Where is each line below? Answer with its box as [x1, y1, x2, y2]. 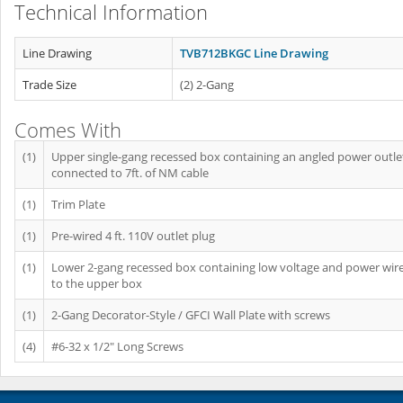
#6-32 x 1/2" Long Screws [51, 338, 184, 354]
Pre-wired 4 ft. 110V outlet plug [51, 228, 215, 244]
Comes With [14, 116, 121, 143]
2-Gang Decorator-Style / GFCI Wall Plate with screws [51, 307, 330, 323]
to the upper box [51, 275, 142, 291]
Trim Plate [51, 196, 105, 212]
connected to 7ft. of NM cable [51, 165, 209, 181]
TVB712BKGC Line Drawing [180, 45, 328, 61]
